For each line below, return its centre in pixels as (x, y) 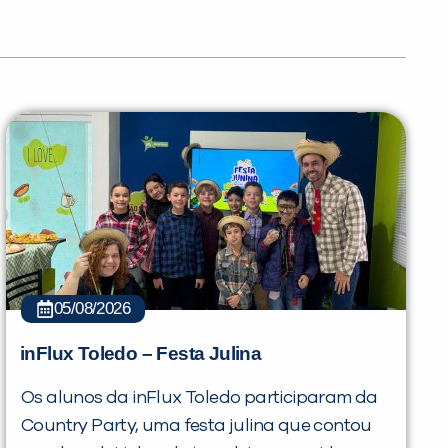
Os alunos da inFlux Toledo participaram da (199, 397)
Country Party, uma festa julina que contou (196, 425)
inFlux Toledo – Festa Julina (141, 353)
